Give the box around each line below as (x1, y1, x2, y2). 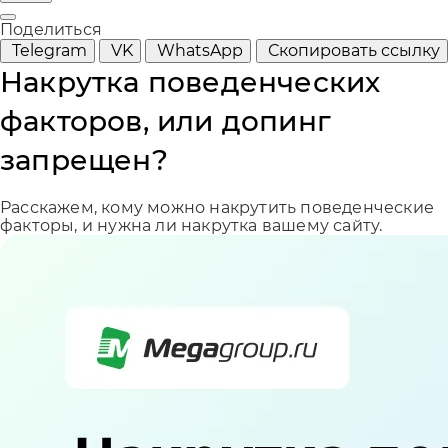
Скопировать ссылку (267, 41, 440, 60)
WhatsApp (157, 41, 244, 60)
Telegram (12, 41, 87, 60)
